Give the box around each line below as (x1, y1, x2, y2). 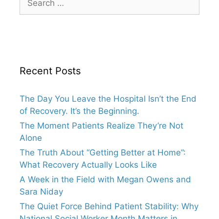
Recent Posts (20, 65, 81, 77)
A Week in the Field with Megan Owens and (20, 175, 191, 184)
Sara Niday (20, 187, 63, 197)
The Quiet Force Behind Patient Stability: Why (20, 201, 198, 211)
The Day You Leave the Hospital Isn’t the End (20, 94, 197, 104)
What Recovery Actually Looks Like (20, 160, 157, 170)
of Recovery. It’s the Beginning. (20, 106, 139, 116)
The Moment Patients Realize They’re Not (20, 121, 183, 131)
